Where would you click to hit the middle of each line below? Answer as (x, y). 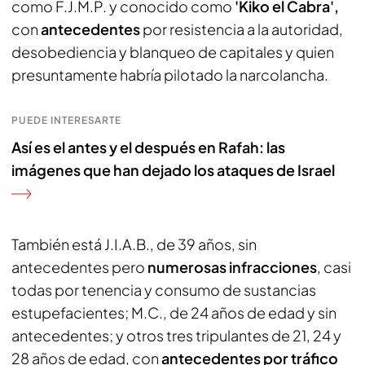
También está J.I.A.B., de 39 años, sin (134, 244)
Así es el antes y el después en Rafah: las (148, 147)
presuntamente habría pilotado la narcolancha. (170, 75)
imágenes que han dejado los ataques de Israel (173, 170)
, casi (334, 267)
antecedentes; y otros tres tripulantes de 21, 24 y (176, 335)
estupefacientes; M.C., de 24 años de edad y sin (174, 312)
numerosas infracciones (232, 267)
